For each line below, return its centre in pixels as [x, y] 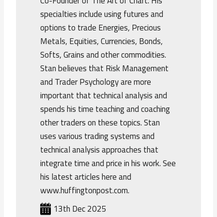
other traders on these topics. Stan [100, 123]
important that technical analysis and [104, 96]
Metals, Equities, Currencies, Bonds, [102, 41]
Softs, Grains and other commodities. [103, 55]
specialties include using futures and [102, 14]
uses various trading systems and [98, 136]
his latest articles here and [86, 177]
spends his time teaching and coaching [105, 109]
